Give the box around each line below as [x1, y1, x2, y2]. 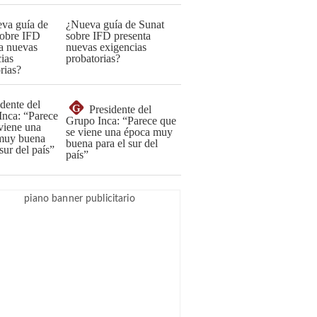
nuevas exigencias [66, 41, 146, 53]
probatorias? [66, 52, 120, 64]
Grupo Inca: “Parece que [66, 115, 176, 127]
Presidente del [89, 103, 151, 115]
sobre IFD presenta [66, 30, 151, 42]
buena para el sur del [66, 137, 158, 149]
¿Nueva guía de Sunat [66, 18, 164, 30]
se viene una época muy [66, 126, 173, 138]
